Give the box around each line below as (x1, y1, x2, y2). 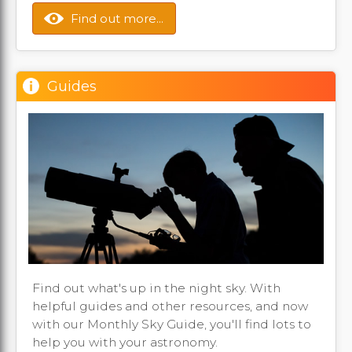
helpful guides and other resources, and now (32, 298, 308, 313)
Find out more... (71, 11, 163, 27)
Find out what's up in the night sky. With (32, 280, 280, 295)
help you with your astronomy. (32, 334, 218, 350)
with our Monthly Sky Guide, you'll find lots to (32, 316, 311, 332)
